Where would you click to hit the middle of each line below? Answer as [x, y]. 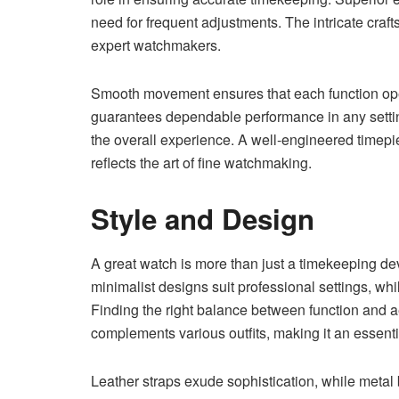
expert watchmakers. [158, 45]
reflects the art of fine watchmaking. [201, 163]
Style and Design [203, 219]
